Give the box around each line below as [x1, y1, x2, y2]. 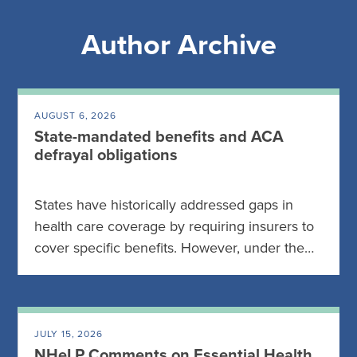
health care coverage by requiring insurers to [34, 218, 314, 235]
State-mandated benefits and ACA [34, 127, 284, 147]
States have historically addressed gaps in [34, 196, 293, 214]
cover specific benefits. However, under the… [34, 239, 314, 257]
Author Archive [80, 28, 277, 62]
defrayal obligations [34, 146, 178, 165]
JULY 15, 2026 [34, 328, 103, 339]
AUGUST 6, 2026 [34, 110, 116, 121]
